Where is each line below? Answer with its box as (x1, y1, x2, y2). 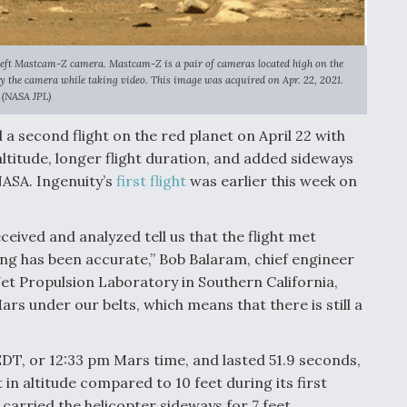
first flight (116, 171, 186, 190)
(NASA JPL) (2, 89, 51, 103)
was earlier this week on (186, 171, 357, 190)
